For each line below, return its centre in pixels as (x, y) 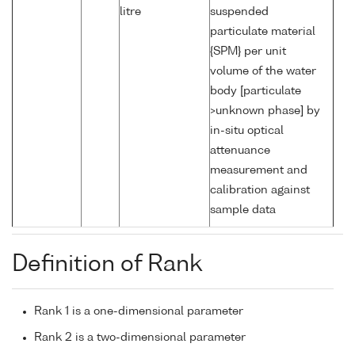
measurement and (259, 171)
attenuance (240, 151)
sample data (243, 210)
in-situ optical (247, 131)
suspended (239, 12)
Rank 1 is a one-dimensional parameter (139, 312)
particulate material (263, 32)
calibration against (260, 191)
